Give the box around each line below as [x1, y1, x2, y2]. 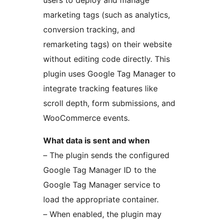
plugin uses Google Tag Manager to [43, 69, 176, 79]
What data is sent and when [43, 136, 150, 146]
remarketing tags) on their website [43, 39, 172, 50]
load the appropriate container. [43, 194, 159, 205]
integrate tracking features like [43, 83, 158, 94]
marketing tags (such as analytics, [43, 10, 170, 20]
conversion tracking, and [43, 25, 135, 35]
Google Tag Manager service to [43, 180, 161, 190]
